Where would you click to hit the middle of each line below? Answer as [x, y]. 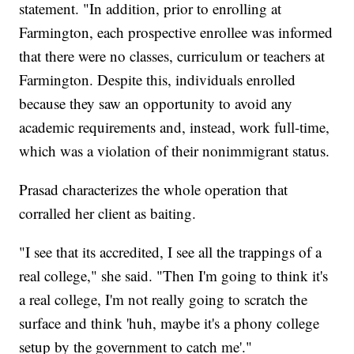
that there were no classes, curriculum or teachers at [172, 56]
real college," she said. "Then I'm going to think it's [174, 276]
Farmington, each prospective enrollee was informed [176, 32]
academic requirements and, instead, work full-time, [175, 127]
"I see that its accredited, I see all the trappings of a [171, 252]
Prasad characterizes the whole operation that [154, 190]
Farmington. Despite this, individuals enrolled [158, 80]
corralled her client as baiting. [108, 213]
